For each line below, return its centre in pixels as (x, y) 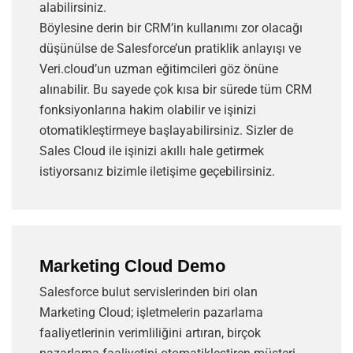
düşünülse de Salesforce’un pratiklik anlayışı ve (170, 49)
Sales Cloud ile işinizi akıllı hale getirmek (152, 151)
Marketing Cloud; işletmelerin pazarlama (151, 313)
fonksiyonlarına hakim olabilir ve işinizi (148, 110)
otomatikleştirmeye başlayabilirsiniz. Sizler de (166, 131)
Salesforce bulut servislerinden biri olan (149, 292)
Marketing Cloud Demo (132, 266)
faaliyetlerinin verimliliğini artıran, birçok (150, 333)
